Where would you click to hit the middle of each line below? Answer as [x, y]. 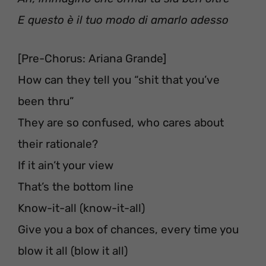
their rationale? [58, 144]
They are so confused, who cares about [121, 122]
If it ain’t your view [66, 165]
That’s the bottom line [76, 186]
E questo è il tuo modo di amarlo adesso [123, 20]
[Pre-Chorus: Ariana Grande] [92, 58]
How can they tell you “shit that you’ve [119, 80]
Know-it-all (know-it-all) [81, 208]
